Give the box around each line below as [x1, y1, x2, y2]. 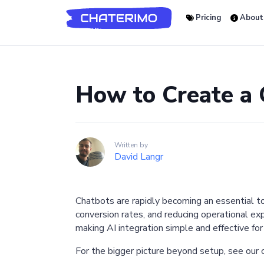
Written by [114, 140, 148, 150]
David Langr [114, 150, 163, 164]
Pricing [194, 12, 221, 23]
